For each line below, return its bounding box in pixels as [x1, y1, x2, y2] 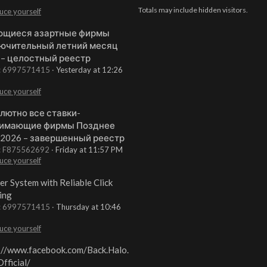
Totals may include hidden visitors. [138, 5, 248, 15]
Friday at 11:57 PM [55, 145, 123, 155]
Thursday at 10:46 [56, 201, 121, 212]
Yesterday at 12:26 [56, 65, 123, 75]
